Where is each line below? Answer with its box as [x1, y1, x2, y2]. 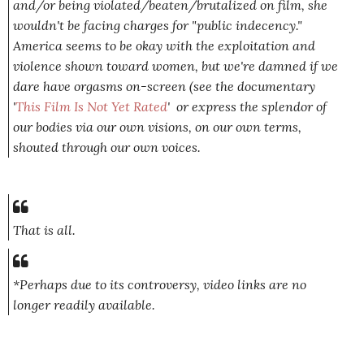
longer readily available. [13, 297, 158, 314]
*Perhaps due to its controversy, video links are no [13, 276, 306, 293]
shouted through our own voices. [13, 139, 201, 156]
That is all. [13, 222, 76, 239]
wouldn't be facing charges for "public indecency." [13, 17, 302, 34]
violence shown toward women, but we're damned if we [13, 58, 338, 75]
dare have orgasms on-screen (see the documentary [13, 78, 315, 95]
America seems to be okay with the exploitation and [13, 37, 315, 54]
